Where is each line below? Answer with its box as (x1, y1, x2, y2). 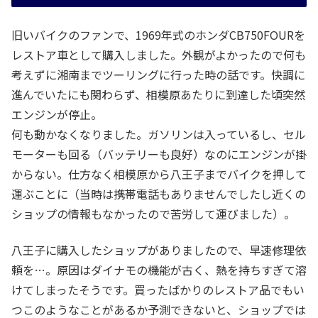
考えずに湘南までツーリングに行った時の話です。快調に (11, 66, 305, 84)
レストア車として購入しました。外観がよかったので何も (11, 46, 306, 64)
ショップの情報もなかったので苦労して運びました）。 (11, 205, 295, 223)
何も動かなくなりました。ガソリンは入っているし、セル (11, 126, 306, 143)
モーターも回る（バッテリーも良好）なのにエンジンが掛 (11, 146, 307, 163)
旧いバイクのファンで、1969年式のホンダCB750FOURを (11, 26, 305, 44)
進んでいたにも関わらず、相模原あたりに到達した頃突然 (11, 86, 305, 104)
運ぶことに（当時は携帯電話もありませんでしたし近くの (11, 185, 306, 203)
